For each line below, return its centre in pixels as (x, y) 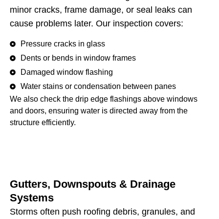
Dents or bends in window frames (78, 58)
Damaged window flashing (67, 72)
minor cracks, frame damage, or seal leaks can (101, 10)
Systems (32, 198)
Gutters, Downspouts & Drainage (93, 184)
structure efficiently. (43, 123)
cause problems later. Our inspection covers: (97, 23)
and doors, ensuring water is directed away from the (99, 111)
